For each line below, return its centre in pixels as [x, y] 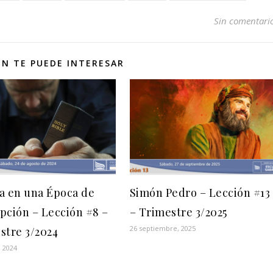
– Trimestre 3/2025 [178, 212]
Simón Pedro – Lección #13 [200, 192]
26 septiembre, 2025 [162, 228]
